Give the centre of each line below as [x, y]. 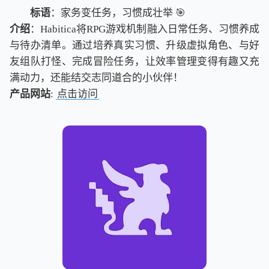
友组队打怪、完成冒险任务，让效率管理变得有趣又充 [134, 62]
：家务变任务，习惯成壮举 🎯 [118, 13]
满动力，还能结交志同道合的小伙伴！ [96, 78]
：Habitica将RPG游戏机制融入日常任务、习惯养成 [145, 29]
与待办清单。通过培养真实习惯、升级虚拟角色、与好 [134, 46]
